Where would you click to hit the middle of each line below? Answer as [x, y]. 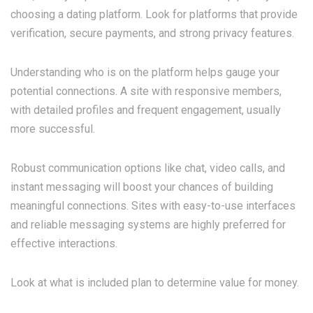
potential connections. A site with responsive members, [146, 91]
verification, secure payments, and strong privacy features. [152, 33]
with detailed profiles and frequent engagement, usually [146, 110]
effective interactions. [64, 243]
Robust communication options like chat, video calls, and [148, 168]
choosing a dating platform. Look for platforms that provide [154, 14]
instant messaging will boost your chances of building [142, 187]
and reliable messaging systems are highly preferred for [148, 225]
